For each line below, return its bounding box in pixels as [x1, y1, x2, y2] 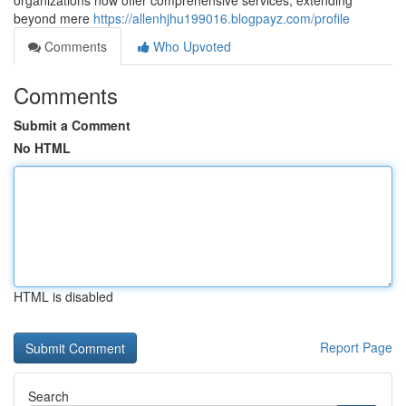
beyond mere [14, 9, 93, 27]
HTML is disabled [14, 287, 113, 305]
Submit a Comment [14, 116, 130, 134]
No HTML [14, 139, 71, 157]
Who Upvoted [150, 37, 231, 55]
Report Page [320, 338, 392, 356]
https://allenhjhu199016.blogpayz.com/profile [93, 9, 350, 27]
